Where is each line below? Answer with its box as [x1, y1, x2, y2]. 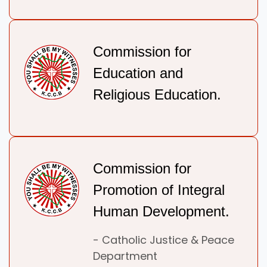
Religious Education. [93, 86, 221, 103]
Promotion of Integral [93, 182, 225, 198]
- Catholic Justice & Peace [93, 232, 234, 248]
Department [93, 249, 157, 264]
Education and [93, 65, 183, 82]
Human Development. [93, 203, 229, 220]
